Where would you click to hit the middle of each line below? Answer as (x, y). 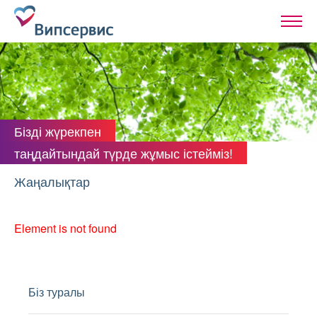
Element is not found (65, 228)
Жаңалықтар (52, 181)
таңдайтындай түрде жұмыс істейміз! (123, 152)
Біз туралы (57, 292)
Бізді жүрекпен (58, 131)
